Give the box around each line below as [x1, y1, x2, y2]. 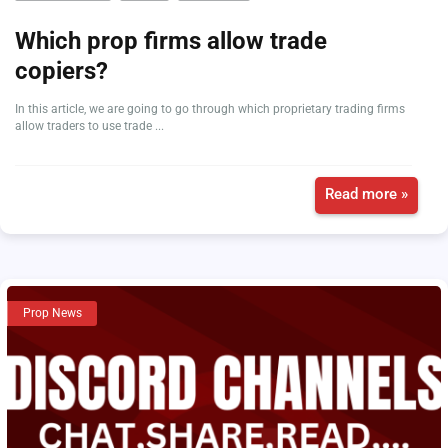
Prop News [23, 306, 82, 320]
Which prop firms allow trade [15, 27, 327, 55]
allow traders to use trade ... [15, 119, 164, 133]
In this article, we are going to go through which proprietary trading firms [15, 102, 405, 116]
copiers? [15, 57, 108, 85]
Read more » [325, 185, 408, 203]
